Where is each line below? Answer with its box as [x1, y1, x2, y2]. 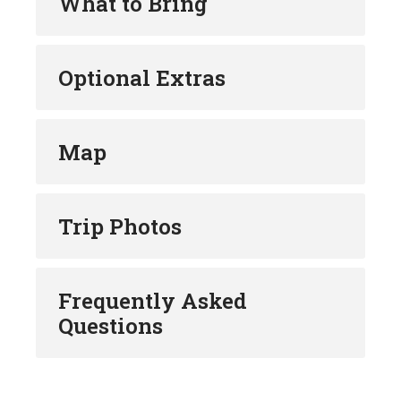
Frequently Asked [58, 286, 247, 315]
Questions [58, 311, 163, 340]
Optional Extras [58, 63, 226, 92]
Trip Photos [58, 211, 182, 241]
